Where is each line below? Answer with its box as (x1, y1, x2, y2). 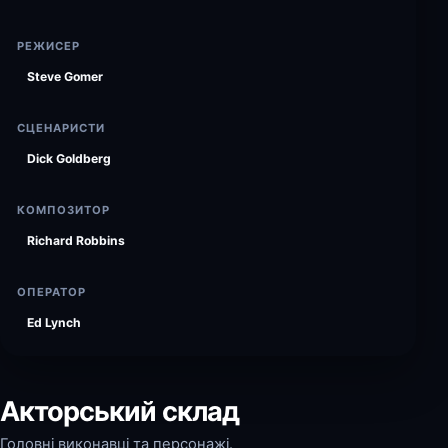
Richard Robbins (27, 233, 125, 248)
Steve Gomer (27, 69, 103, 84)
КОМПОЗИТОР (17, 203, 111, 217)
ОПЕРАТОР (17, 285, 87, 299)
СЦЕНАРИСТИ (17, 121, 106, 135)
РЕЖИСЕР (17, 39, 81, 53)
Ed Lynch (27, 315, 81, 330)
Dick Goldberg (27, 151, 111, 166)
